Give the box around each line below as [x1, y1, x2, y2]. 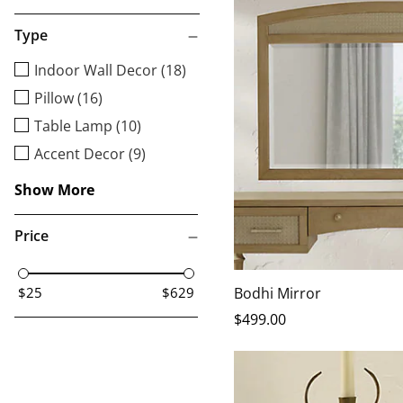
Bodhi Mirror [234, 283, 321, 304]
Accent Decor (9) [34, 144, 146, 165]
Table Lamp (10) [34, 116, 141, 137]
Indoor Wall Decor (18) [34, 60, 186, 81]
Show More [14, 180, 94, 201]
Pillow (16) [34, 88, 103, 109]
